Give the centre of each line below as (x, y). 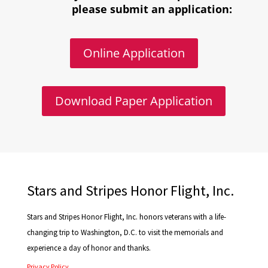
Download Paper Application (134, 101)
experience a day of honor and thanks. (89, 248)
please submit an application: (152, 9)
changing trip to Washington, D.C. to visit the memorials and (125, 233)
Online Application (134, 53)
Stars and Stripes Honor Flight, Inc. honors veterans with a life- (126, 217)
